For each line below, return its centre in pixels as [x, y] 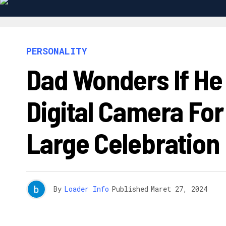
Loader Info [87, 189]
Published [130, 189]
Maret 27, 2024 [179, 189]
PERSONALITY [57, 51]
